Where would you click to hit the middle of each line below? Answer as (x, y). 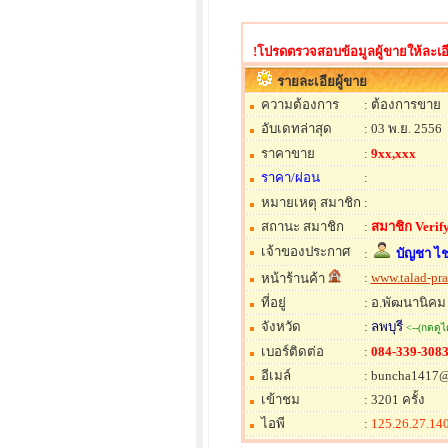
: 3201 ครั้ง (394, 399)
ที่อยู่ (273, 302)
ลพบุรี (386, 326)
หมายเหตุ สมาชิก (310, 202)
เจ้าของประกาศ (305, 251)
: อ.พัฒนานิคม (404, 302)
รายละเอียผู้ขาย (321, 81)
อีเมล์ (275, 375)
